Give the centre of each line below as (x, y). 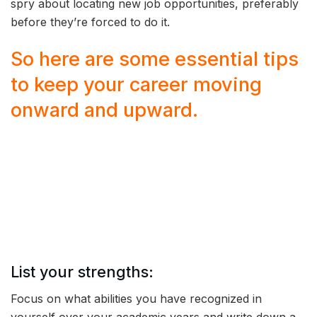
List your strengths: (82, 271)
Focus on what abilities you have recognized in (136, 299)
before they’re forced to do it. (90, 22)
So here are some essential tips (155, 59)
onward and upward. (104, 110)
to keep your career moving (136, 85)
